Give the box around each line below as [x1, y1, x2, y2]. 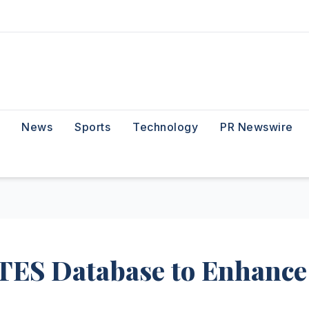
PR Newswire [220, 120, 293, 134]
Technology [132, 120, 198, 134]
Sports [74, 120, 110, 134]
